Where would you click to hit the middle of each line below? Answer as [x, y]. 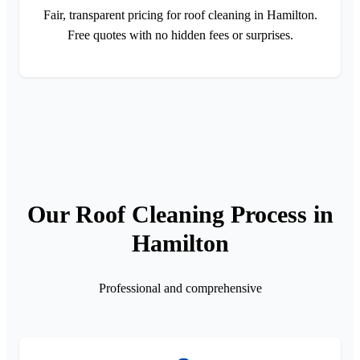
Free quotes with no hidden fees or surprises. [180, 35]
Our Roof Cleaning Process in [180, 214]
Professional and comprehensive [180, 288]
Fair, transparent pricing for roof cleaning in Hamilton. [180, 14]
